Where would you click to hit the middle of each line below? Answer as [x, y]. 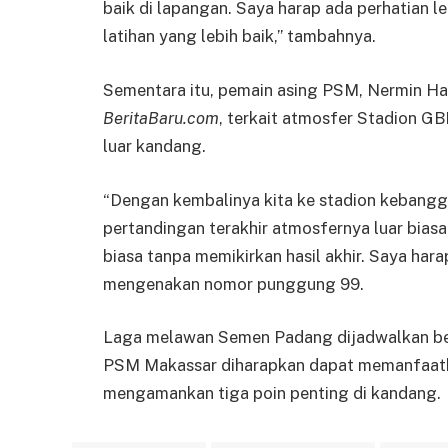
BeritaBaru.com [161, 118]
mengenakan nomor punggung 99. [233, 283]
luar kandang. [154, 146]
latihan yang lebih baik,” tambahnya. [239, 36]
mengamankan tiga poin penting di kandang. [272, 393]
